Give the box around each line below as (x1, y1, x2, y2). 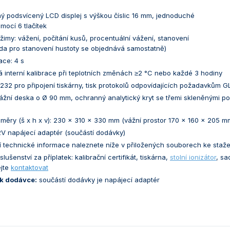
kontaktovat (11, 163, 48, 171)
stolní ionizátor (170, 153, 216, 161)
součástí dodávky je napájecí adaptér (37, 176, 160, 184)
